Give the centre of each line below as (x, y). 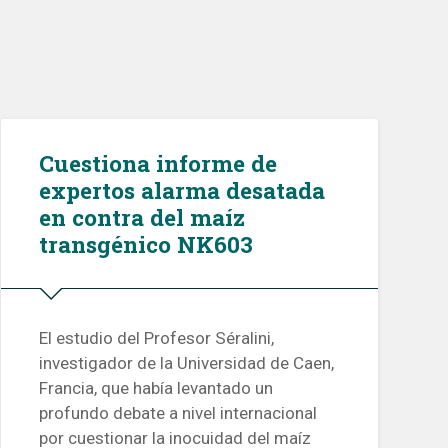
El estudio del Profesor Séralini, (156, 338)
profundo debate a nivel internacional (177, 413)
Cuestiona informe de (157, 162)
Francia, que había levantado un (155, 388)
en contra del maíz (141, 216)
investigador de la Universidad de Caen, (186, 363)
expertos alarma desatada (181, 189)
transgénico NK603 (145, 243)
